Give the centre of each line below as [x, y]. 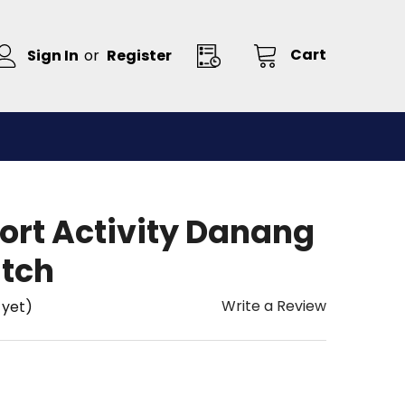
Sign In [53, 56]
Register [139, 56]
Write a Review [274, 306]
